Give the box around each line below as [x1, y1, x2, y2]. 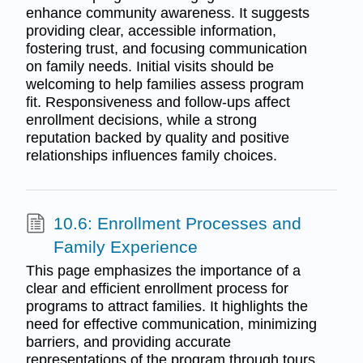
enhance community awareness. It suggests [25, 4, 310, 21]
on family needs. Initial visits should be [25, 58, 274, 75]
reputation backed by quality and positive [25, 129, 289, 146]
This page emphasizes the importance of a [25, 263, 301, 280]
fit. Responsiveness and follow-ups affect [25, 93, 290, 110]
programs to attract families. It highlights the [25, 298, 308, 315]
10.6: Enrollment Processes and [53, 213, 301, 233]
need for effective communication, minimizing [25, 316, 317, 333]
